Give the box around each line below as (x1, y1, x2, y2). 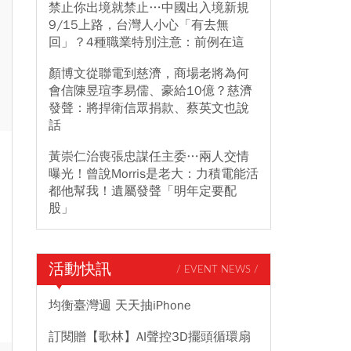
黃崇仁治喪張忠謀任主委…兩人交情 (49, 149, 249, 165)
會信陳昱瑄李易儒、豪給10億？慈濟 (49, 83, 252, 99)
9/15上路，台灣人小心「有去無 (49, 17, 229, 33)
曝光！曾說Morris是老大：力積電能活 (49, 166, 259, 182)
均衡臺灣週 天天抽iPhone (49, 298, 191, 313)
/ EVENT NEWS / (176, 264, 259, 275)
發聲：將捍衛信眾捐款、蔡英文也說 (49, 100, 249, 116)
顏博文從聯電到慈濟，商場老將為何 (49, 66, 249, 81)
